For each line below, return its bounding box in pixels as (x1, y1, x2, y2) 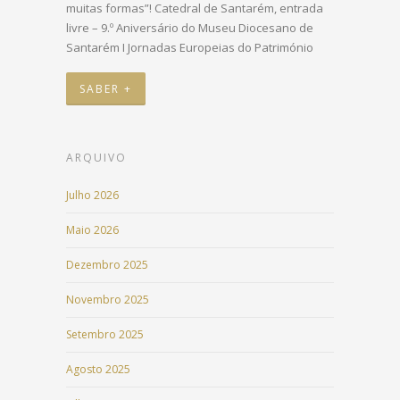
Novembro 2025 (66, 292, 149, 308)
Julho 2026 (66, 187, 119, 204)
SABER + (79, 81, 132, 97)
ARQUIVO (66, 150, 127, 166)
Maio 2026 (66, 222, 119, 238)
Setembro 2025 (66, 327, 144, 343)
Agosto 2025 (66, 362, 130, 378)
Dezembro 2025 (66, 257, 148, 273)
